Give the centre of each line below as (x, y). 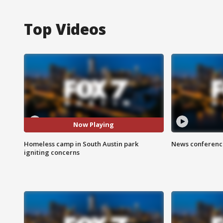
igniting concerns (52, 152)
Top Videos (65, 29)
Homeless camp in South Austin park (81, 144)
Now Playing (94, 125)
